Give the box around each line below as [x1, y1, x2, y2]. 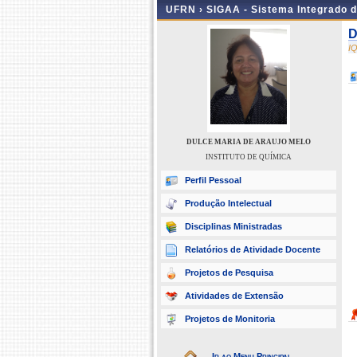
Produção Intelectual [185, 198, 272, 208]
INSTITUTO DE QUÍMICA [206, 153, 292, 161]
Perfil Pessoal [185, 175, 241, 185]
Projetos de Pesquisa [185, 268, 273, 277]
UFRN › [166, 4, 206, 15]
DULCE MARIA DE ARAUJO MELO [186, 138, 311, 146]
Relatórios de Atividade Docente [185, 245, 320, 254]
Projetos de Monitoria [185, 314, 275, 324]
